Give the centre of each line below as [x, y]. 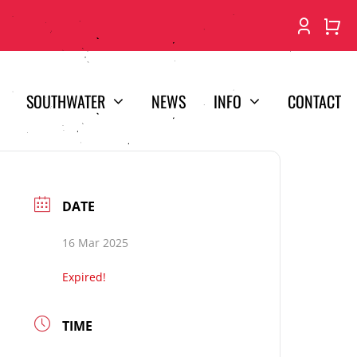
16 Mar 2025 [96, 243]
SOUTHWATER [66, 101]
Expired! [84, 277]
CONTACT [314, 101]
